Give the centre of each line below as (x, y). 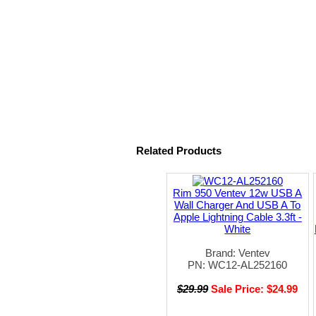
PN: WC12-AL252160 (238, 265)
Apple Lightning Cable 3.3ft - (237, 217)
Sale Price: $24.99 (255, 288)
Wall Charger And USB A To (238, 205)
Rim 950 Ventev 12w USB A (238, 193)
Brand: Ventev (237, 253)
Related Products (178, 150)
